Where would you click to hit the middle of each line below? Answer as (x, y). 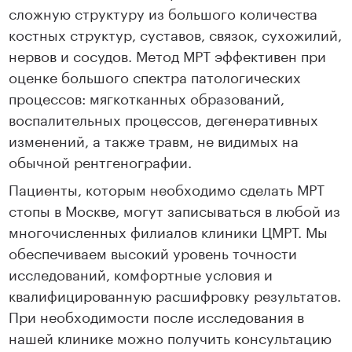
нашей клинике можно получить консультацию (170, 337)
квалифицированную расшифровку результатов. (175, 294)
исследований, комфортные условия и (141, 273)
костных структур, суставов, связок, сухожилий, (176, 33)
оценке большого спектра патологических (155, 76)
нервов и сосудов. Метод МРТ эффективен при (168, 55)
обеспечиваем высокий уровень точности (153, 252)
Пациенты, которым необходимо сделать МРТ (167, 188)
